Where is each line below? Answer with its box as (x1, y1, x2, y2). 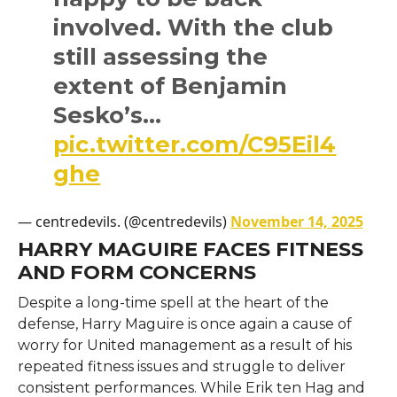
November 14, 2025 (230, 211, 363, 231)
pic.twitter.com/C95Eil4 (53, 129, 337, 158)
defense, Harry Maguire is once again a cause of (17, 315, 352, 332)
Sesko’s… (53, 100, 162, 128)
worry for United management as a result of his (17, 336, 352, 354)
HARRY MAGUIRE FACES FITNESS (17, 236, 363, 261)
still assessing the (53, 42, 269, 70)
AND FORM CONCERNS (17, 259, 256, 284)
